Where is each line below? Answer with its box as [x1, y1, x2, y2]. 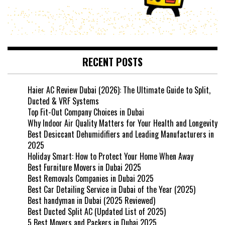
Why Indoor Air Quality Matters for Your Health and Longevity [28, 117, 217, 130]
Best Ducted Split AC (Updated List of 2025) [28, 205, 166, 218]
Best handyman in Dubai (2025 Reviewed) [28, 194, 155, 207]
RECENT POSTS [82, 54, 143, 70]
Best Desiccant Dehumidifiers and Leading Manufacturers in [28, 128, 214, 141]
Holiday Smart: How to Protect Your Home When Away [28, 150, 193, 163]
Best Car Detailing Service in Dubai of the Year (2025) [28, 183, 195, 196]
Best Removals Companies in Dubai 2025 [28, 172, 154, 185]
